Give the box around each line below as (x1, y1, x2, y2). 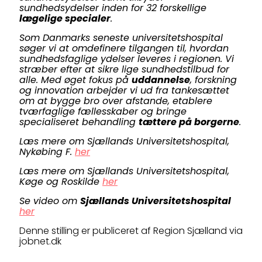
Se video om (19, 194, 80, 208)
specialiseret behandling (19, 115, 139, 129)
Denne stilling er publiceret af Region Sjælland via (19, 224, 243, 237)
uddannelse (132, 73, 190, 87)
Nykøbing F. (19, 145, 75, 158)
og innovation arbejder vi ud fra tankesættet (19, 84, 229, 97)
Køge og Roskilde (19, 175, 102, 188)
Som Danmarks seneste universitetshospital (19, 31, 223, 44)
